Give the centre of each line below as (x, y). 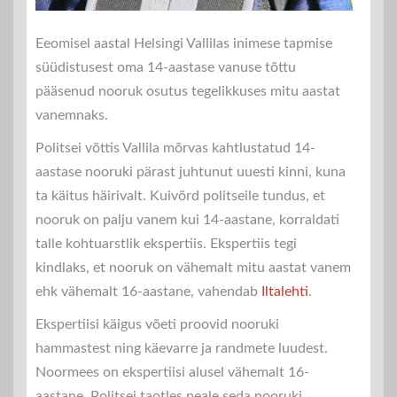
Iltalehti (285, 292)
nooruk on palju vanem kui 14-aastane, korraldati (187, 220)
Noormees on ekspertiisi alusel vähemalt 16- (172, 373)
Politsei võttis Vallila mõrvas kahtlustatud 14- (175, 148)
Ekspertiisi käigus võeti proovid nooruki (157, 325)
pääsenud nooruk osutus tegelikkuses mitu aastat (188, 92)
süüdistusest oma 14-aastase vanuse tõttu (166, 68)
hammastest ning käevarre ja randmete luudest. (182, 349)
